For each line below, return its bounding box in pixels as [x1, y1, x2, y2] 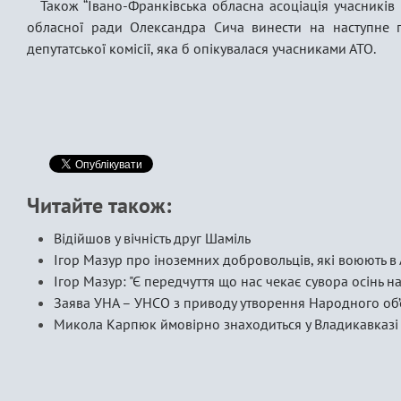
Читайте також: [27, 192, 171, 219]
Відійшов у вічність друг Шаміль [54, 229, 251, 247]
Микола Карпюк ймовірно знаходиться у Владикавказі [54, 315, 398, 333]
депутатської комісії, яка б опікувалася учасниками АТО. [27, 39, 376, 57]
